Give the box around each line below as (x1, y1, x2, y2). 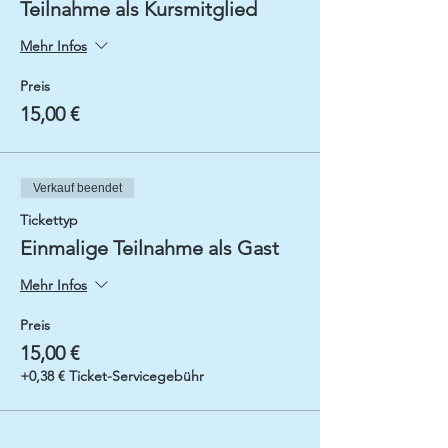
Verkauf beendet (33, 181, 122, 195)
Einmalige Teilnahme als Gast (20, 236, 279, 260)
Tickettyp (20, 211, 78, 229)
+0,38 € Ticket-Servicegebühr (20, 367, 204, 385)
